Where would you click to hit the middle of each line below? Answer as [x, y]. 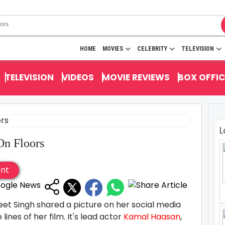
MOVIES [113, 49]
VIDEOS [78, 77]
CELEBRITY [152, 49]
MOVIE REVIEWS [136, 77]
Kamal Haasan [152, 217]
